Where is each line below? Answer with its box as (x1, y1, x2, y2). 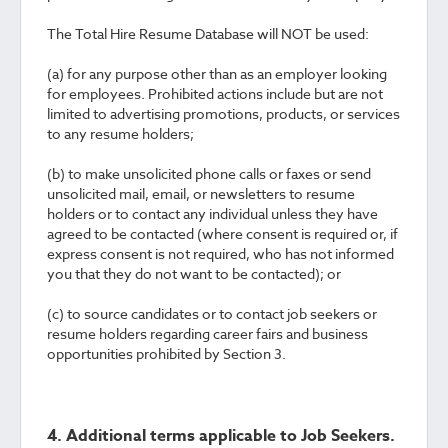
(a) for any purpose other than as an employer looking (47, 64, 387, 83)
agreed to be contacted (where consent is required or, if (47, 224, 398, 243)
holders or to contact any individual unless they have (47, 204, 378, 223)
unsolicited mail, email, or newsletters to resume (47, 184, 355, 203)
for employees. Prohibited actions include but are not (47, 84, 383, 103)
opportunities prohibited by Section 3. (47, 344, 286, 363)
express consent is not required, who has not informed (47, 244, 394, 263)
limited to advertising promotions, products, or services (47, 104, 400, 123)
